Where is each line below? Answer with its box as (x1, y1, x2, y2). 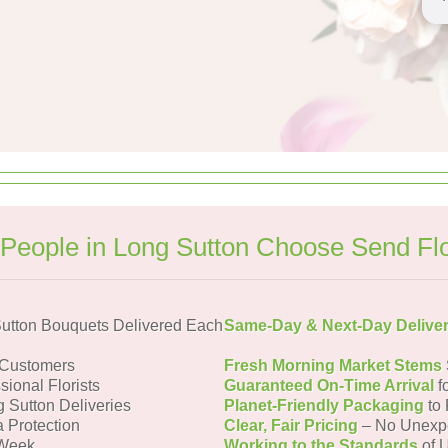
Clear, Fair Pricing (224, 417, 358, 434)
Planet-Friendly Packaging (224, 397, 424, 414)
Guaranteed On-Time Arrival (224, 377, 434, 394)
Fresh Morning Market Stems (224, 357, 442, 374)
